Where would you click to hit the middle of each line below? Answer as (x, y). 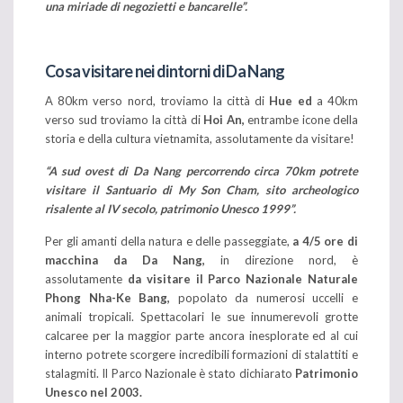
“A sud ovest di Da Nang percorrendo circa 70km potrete (201, 170)
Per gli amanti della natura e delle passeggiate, (167, 241)
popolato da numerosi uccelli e (268, 297)
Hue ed (291, 100)
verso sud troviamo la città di (123, 119)
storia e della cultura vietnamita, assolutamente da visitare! (200, 138)
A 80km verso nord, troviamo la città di (155, 100)
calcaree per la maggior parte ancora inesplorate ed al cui (201, 335)
